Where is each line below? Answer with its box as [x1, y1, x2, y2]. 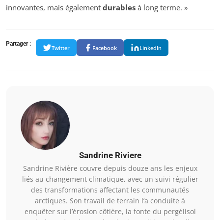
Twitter [52, 44, 70, 52]
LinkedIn [139, 44, 162, 52]
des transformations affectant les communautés [31, 185, 189, 195]
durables [103, 2, 136, 13]
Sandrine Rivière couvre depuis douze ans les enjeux [23, 164, 197, 173]
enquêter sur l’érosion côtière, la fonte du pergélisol [24, 207, 196, 217]
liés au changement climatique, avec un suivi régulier [22, 174, 198, 184]
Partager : [6, 40, 31, 48]
